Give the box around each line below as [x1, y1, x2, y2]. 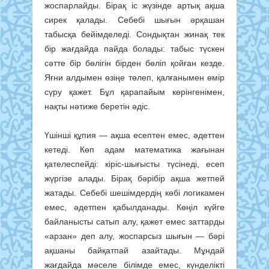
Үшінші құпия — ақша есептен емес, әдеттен [44, 130, 225, 140]
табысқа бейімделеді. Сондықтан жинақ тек [44, 29, 225, 39]
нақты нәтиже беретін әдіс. [44, 101, 150, 111]
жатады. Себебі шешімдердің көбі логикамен [44, 187, 225, 198]
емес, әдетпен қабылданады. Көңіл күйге [44, 202, 225, 212]
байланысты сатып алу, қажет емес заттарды [44, 216, 225, 226]
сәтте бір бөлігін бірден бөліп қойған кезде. [44, 58, 225, 68]
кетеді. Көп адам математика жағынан [44, 144, 225, 154]
